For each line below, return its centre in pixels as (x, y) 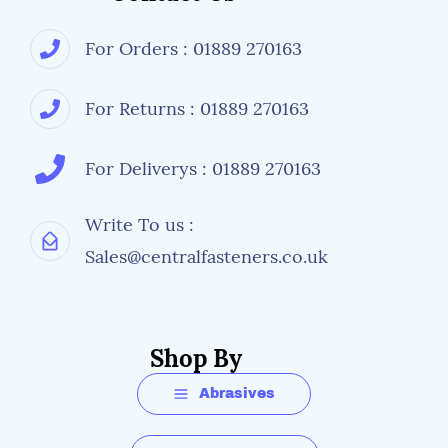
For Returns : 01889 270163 (197, 108)
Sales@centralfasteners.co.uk (206, 256)
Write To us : (139, 224)
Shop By (196, 358)
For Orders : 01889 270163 (193, 48)
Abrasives (237, 393)
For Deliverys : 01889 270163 (203, 168)
